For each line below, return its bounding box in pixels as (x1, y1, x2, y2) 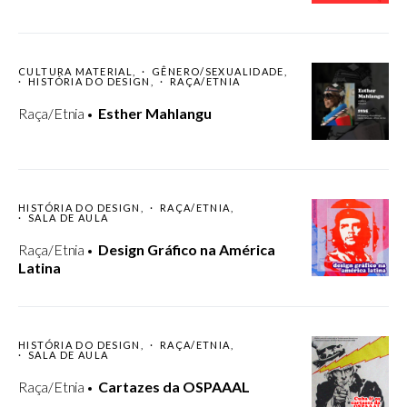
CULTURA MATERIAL (18, 65, 133, 78)
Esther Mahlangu (97, 104, 212, 123)
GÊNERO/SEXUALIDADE (152, 65, 284, 78)
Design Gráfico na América (97, 241, 275, 259)
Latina (18, 259, 61, 277)
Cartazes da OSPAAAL (97, 378, 250, 396)
